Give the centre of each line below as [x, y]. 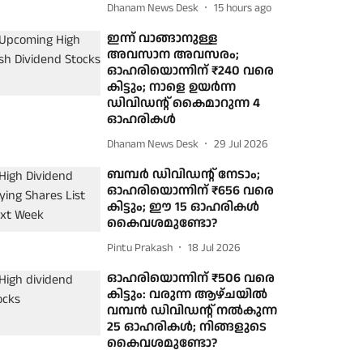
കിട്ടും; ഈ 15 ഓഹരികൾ [184, 207]
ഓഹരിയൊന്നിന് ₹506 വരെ [191, 278]
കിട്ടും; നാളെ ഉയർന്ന [172, 87]
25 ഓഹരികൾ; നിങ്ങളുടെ [187, 327]
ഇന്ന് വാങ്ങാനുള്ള [163, 38]
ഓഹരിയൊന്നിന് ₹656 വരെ [191, 191]
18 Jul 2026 [215, 248]
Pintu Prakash [140, 248]
